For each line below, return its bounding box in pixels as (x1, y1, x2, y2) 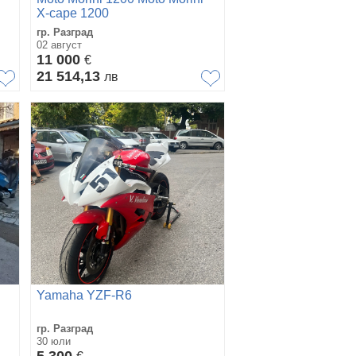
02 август (37, 38, 82, 51)
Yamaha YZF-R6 (37, 288, 132, 302)
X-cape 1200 (37, 6, 109, 20)
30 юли (37, 335, 71, 347)
